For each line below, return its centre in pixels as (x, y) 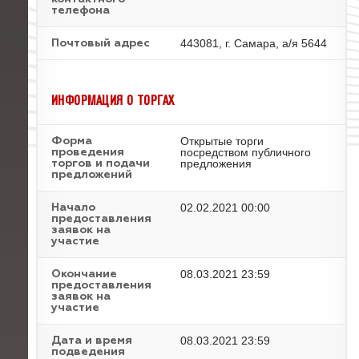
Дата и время (92, 341)
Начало (73, 208)
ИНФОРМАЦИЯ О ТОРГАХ (113, 100)
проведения (88, 152)
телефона (81, 10)
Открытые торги (222, 141)
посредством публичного (246, 152)
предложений (92, 175)
